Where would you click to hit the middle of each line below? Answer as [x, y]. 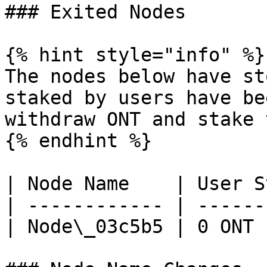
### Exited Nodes [95, 12]
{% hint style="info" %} [135, 55]
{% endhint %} [78, 141]
